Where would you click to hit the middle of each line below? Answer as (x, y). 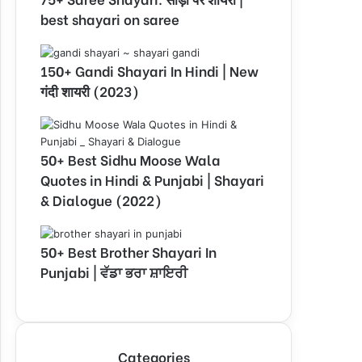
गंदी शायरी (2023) (90, 91)
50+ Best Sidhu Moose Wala (130, 160)
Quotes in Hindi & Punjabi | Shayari (152, 180)
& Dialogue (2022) (101, 200)
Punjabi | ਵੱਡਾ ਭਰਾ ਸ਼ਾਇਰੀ (114, 272)
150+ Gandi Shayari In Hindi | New (149, 71)
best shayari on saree (110, 19)
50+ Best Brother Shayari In (128, 252)
